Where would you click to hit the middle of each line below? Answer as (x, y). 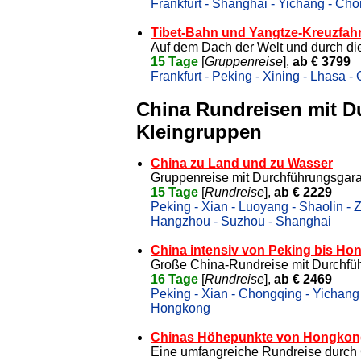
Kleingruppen (199, 131)
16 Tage (174, 279)
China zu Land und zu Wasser (242, 163)
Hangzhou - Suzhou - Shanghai (241, 221)
